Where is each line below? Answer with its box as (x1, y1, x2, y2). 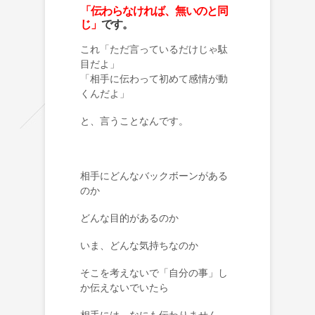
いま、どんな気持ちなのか (80, 239, 198, 251)
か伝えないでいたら (80, 281, 169, 293)
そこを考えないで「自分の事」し (80, 266, 228, 278)
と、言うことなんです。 (80, 115, 188, 127)
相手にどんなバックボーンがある (80, 169, 228, 181)
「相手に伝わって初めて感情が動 (80, 72, 228, 84)
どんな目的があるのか (80, 212, 179, 224)
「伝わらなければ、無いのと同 (80, 4, 228, 17)
